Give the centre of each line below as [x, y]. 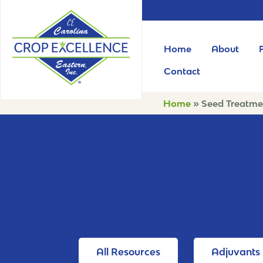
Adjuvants [235, 252]
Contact [182, 71]
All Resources [128, 252]
